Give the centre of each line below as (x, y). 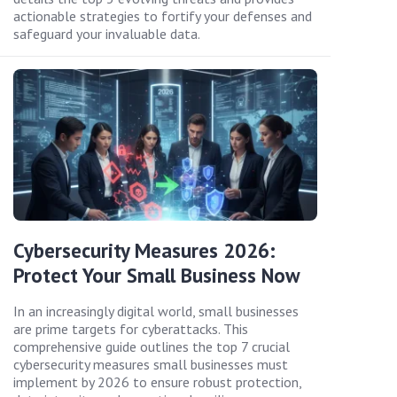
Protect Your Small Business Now (157, 276)
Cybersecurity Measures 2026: (144, 251)
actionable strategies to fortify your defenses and (163, 16)
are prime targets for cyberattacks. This (131, 329)
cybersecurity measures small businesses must (151, 365)
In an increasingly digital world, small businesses (156, 311)
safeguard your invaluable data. (107, 33)
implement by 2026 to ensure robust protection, (157, 382)
